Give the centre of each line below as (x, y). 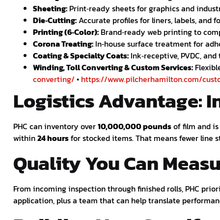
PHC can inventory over (55, 126)
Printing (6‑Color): (66, 32)
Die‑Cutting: (55, 20)
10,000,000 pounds (135, 126)
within (25, 138)
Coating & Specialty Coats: (81, 56)
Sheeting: (50, 9)
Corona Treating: (63, 44)
